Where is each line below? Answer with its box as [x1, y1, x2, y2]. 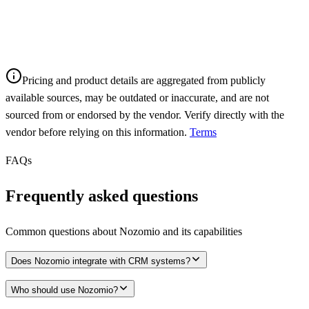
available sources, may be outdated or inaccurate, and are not [6, 91, 269, 103]
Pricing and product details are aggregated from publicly [22, 74, 266, 86]
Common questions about [6, 225, 119, 237]
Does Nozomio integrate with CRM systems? [11, 255, 190, 266]
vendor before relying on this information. [6, 126, 187, 138]
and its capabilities [160, 225, 242, 237]
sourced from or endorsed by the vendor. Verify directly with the [6, 108, 284, 121]
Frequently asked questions [6, 186, 198, 205]
